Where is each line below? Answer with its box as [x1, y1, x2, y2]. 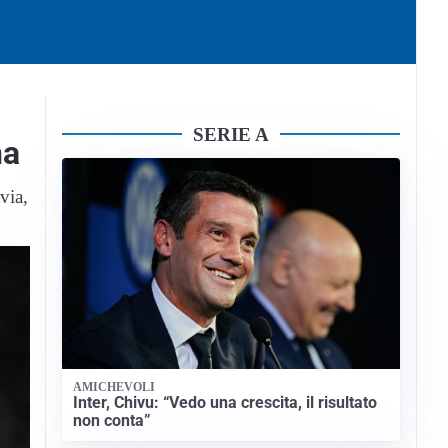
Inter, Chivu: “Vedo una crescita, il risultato [73, 392, 378, 412]
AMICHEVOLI [73, 380, 156, 395]
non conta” [73, 410, 152, 430]
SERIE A [193, 124, 269, 145]
